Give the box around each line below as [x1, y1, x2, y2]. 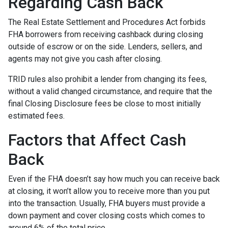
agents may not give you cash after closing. [8, 53, 162, 64]
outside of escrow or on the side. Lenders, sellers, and [8, 41, 202, 51]
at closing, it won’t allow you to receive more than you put [8, 186, 210, 196]
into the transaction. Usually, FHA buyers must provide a [8, 198, 205, 208]
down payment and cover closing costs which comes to [8, 210, 205, 220]
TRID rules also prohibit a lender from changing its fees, [8, 74, 207, 84]
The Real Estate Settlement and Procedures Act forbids [8, 17, 206, 27]
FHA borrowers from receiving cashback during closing [8, 29, 203, 39]
